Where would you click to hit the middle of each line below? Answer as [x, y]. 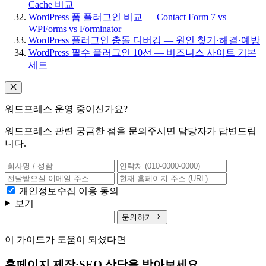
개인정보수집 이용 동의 [69, 191]
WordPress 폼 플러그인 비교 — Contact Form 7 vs [127, 17]
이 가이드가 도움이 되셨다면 [65, 239]
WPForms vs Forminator [75, 28]
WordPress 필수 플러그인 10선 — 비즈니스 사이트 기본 [142, 52]
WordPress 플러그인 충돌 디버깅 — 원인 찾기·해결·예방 [144, 40]
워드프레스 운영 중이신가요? [66, 109]
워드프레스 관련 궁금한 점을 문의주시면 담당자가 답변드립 [131, 131]
